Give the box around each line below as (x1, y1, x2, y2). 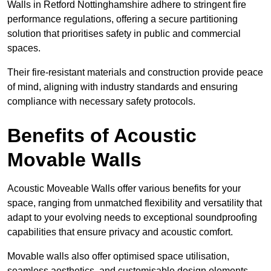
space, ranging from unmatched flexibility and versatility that (7, 197, 262, 208)
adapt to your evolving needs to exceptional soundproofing (7, 212, 257, 223)
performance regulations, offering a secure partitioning (7, 13, 238, 24)
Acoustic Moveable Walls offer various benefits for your (7, 183, 241, 194)
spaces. (7, 42, 43, 53)
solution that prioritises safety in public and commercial (7, 28, 241, 39)
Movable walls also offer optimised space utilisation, (7, 250, 229, 261)
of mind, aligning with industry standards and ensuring (7, 81, 238, 92)
